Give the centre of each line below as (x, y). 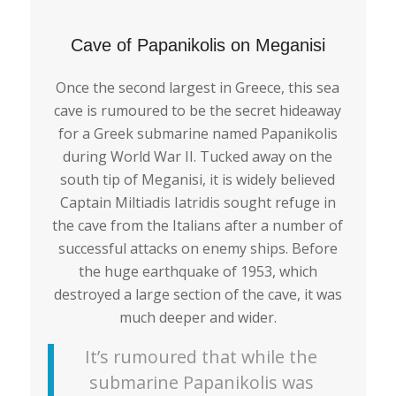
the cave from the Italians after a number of (198, 225)
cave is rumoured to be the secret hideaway (198, 110)
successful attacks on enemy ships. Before (198, 248)
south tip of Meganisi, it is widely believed (198, 179)
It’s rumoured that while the (202, 356)
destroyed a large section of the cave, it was (198, 294)
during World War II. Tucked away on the (198, 156)
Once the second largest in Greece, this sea (198, 87)
